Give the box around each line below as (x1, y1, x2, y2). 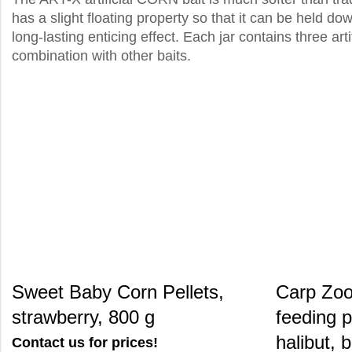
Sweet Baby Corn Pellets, (12, 281, 224, 302)
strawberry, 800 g (12, 306, 155, 328)
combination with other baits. (12, 48, 191, 64)
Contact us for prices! (12, 335, 158, 350)
